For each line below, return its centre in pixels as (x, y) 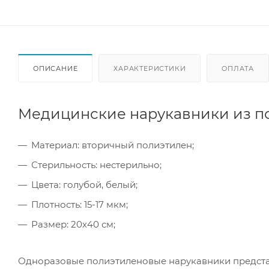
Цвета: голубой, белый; (84, 184)
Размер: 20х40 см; (73, 224)
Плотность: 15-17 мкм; (80, 204)
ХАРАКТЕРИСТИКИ (150, 68)
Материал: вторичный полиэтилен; (113, 145)
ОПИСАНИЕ (56, 68)
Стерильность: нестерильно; (96, 165)
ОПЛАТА (238, 68)
